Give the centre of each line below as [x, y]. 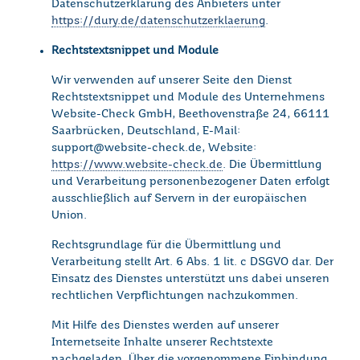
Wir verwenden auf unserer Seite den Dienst [172, 81]
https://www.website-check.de [137, 165]
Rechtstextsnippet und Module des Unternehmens [188, 98]
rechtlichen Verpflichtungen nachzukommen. [175, 296]
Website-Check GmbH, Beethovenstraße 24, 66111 [190, 115]
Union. [69, 216]
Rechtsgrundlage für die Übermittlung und [166, 245]
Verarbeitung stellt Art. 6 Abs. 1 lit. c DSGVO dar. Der [192, 262]
